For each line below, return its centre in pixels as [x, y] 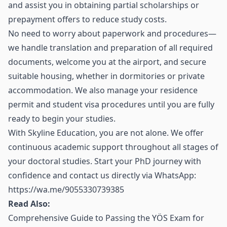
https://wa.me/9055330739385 [66, 190]
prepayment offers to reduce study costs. [87, 19]
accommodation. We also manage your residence [103, 90]
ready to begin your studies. [62, 119]
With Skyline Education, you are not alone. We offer [106, 133]
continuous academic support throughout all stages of [113, 147]
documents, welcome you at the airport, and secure [107, 62]
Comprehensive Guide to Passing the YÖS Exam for [106, 218]
